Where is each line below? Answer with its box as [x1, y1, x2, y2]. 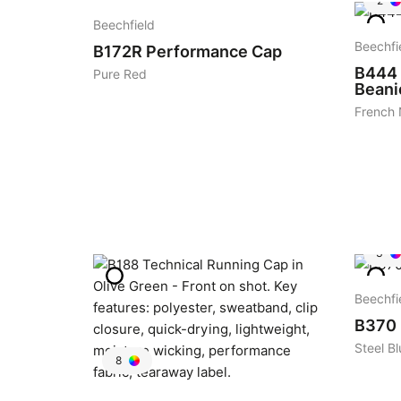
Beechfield [93, 18, 155, 32]
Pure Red [93, 67, 147, 81]
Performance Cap [146, 42, 282, 61]
